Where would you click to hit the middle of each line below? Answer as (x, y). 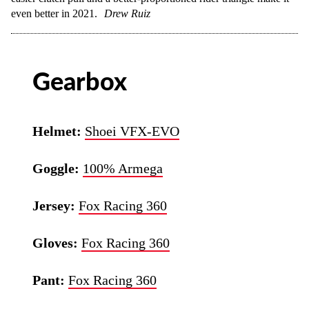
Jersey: (56, 206)
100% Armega (123, 168)
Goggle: (58, 168)
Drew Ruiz (127, 13)
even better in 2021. (54, 13)
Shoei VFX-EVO (132, 131)
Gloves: (57, 243)
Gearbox (80, 83)
